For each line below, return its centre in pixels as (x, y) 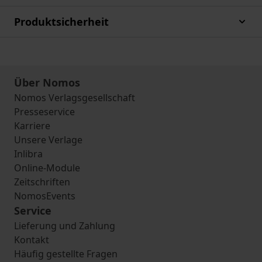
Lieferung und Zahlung (65, 226)
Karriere (32, 126)
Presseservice (44, 112)
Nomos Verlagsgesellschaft (75, 98)
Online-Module (47, 168)
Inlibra (28, 154)
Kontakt (32, 240)
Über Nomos (47, 82)
